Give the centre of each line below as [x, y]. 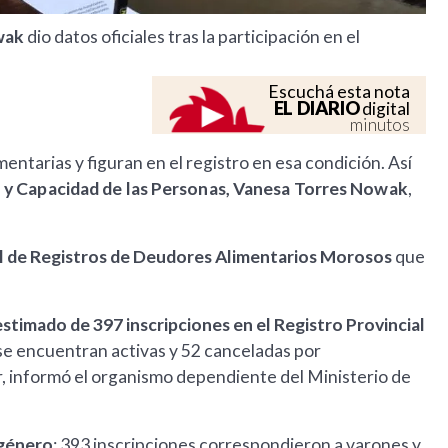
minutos [380, 125]
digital [385, 109]
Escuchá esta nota [339, 92]
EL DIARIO [316, 108]
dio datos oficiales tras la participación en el [193, 37]
